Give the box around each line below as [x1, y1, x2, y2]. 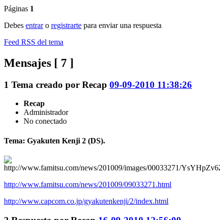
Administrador [24, 108, 68, 117]
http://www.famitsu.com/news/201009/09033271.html [4, 180, 171, 189]
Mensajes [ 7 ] [4, 56, 74, 69]
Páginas [4, 4, 28, 13]
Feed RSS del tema [4, 37, 63, 46]
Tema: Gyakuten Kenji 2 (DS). [4, 136, 105, 145]
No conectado [24, 117, 67, 126]
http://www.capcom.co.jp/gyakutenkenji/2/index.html [4, 196, 168, 205]
